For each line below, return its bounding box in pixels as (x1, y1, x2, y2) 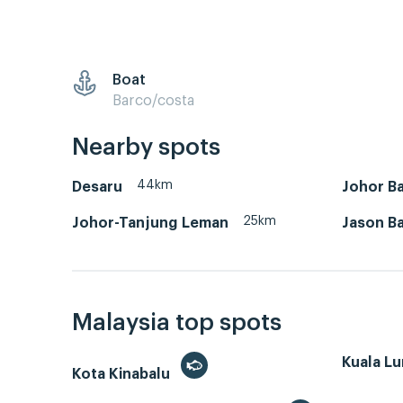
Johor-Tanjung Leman (72, 216, 228, 231)
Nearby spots (72, 136, 220, 160)
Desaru (72, 180, 122, 195)
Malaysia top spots (72, 310, 282, 335)
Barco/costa (112, 93, 194, 108)
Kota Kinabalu (72, 366, 174, 381)
